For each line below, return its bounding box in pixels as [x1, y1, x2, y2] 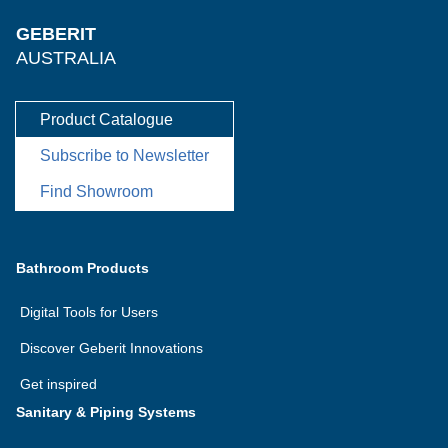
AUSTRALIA [16, 48, 116, 68]
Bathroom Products [16, 260, 149, 276]
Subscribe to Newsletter [40, 147, 209, 164]
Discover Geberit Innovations [20, 340, 203, 356]
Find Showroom [40, 183, 153, 200]
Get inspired [20, 376, 97, 392]
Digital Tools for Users [20, 304, 158, 320]
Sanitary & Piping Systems [16, 404, 196, 420]
